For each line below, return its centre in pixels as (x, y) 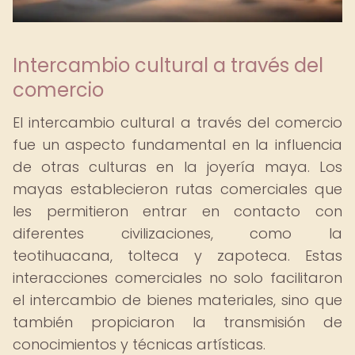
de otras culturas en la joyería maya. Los (177, 167)
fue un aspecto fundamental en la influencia (177, 145)
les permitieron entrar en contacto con (177, 211)
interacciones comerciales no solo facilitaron (177, 278)
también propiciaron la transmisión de (177, 322)
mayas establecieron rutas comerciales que (177, 189)
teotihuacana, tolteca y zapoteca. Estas (177, 256)
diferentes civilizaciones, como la (177, 233)
